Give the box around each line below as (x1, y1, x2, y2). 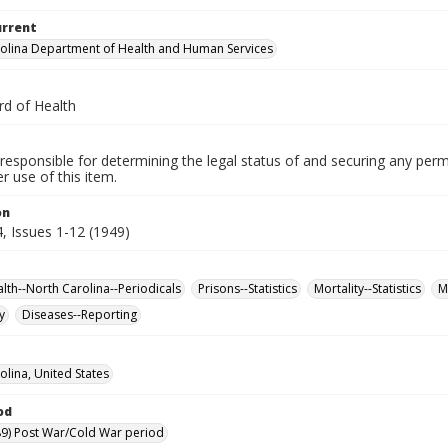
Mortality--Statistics (314, 280, 421, 297)
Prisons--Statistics (198, 280, 297, 297)
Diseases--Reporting (22, 306, 137, 323)
